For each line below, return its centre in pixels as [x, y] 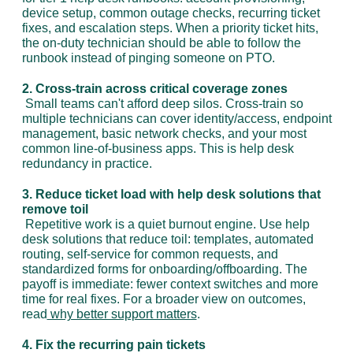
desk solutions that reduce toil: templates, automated [167, 239]
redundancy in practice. [87, 163]
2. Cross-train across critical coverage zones [154, 89]
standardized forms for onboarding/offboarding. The [164, 269]
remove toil [55, 209]
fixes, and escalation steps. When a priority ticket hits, [170, 28]
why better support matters [122, 314]
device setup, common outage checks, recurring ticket [171, 13]
